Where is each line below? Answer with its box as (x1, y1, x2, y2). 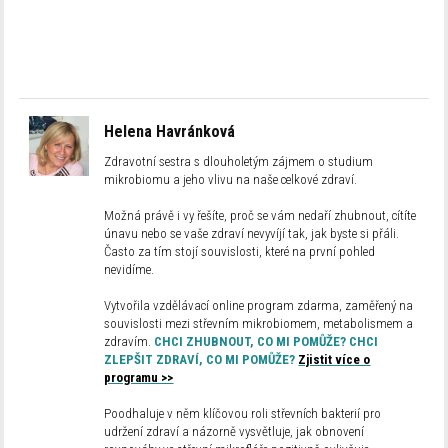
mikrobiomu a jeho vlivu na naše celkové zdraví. (104, 171, 358, 187)
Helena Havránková (104, 121, 236, 141)
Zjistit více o (298, 351, 371, 367)
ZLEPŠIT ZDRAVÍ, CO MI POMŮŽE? (104, 351, 299, 367)
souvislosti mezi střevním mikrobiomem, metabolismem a (104, 315, 414, 331)
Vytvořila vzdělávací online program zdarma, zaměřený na (104, 297, 414, 313)
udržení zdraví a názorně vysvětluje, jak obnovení (104, 423, 365, 439)
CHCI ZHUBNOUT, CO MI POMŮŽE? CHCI (154, 333, 379, 349)
